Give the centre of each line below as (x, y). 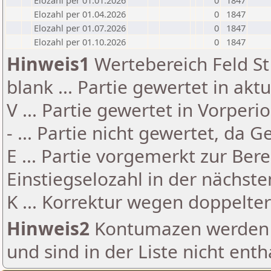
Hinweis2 (48, 228)
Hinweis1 (48, 64)
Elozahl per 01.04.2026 (80, 14)
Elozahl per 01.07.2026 (80, 28)
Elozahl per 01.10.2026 (80, 42)
